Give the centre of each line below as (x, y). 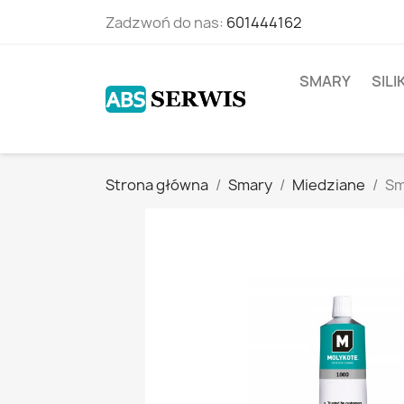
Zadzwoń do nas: (166, 23)
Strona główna (157, 185)
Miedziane (329, 185)
